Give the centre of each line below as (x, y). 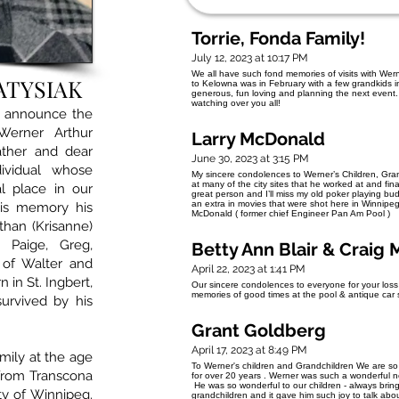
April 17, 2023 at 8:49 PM (249, 350)
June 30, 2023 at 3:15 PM (250, 159)
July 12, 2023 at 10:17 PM (250, 58)
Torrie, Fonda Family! (278, 39)
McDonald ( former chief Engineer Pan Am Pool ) (291, 214)
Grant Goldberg (259, 331)
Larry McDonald (258, 139)
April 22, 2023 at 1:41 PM (248, 269)
